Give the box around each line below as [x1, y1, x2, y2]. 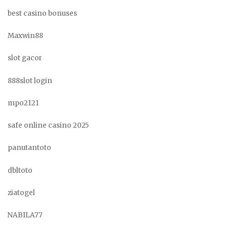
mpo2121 [8, 98, 39, 107]
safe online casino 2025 [8, 121, 89, 130]
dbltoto [8, 166, 32, 175]
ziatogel [8, 188, 35, 197]
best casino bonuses [8, 9, 77, 18]
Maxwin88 [8, 31, 43, 40]
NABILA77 [8, 211, 43, 219]
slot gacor [8, 54, 42, 63]
